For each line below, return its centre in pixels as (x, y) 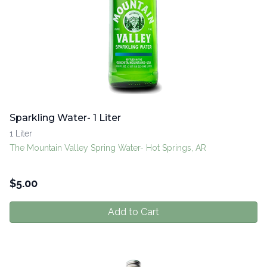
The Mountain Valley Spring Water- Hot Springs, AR (108, 148)
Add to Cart (133, 212)
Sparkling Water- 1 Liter (65, 118)
